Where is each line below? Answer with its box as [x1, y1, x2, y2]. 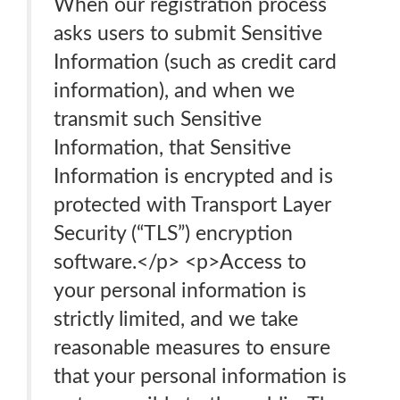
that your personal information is [54, 366, 346, 387]
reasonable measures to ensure [54, 337, 330, 358]
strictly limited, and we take [54, 309, 298, 329]
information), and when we [54, 80, 295, 101]
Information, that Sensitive [54, 137, 291, 158]
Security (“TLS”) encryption [54, 223, 293, 244]
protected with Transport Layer [54, 195, 331, 215]
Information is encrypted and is [54, 166, 333, 187]
